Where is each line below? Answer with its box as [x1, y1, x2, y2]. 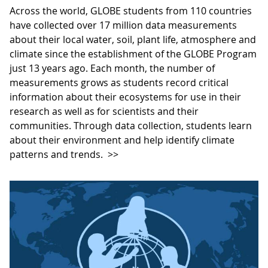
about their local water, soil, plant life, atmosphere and [10, 32, 256, 46]
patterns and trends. [10, 147, 105, 161]
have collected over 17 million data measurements [10, 18, 237, 32]
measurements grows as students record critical [10, 75, 229, 89]
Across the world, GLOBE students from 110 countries [10, 4, 252, 17]
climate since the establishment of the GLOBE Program [10, 47, 257, 60]
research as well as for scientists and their [10, 104, 199, 118]
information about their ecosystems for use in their [10, 90, 241, 103]
